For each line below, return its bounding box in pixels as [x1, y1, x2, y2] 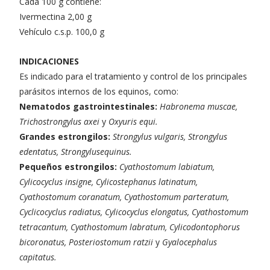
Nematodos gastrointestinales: [19, 100, 160, 112]
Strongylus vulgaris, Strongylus [113, 130, 227, 142]
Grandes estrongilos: [19, 130, 113, 142]
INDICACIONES [19, 55, 79, 67]
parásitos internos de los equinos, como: [19, 85, 178, 97]
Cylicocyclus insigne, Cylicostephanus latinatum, [19, 175, 198, 187]
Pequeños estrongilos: [19, 160, 119, 172]
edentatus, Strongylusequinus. [19, 145, 132, 157]
